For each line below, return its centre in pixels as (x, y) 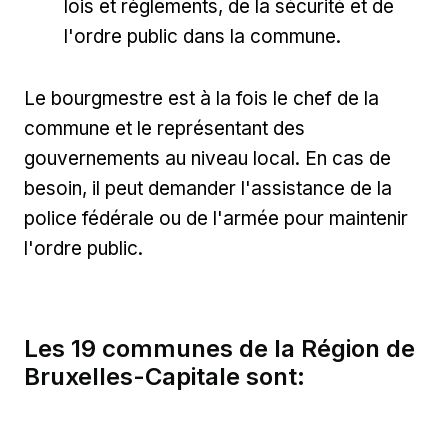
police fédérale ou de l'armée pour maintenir (216, 219)
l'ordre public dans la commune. (205, 37)
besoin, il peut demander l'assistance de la (208, 189)
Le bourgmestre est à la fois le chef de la (201, 99)
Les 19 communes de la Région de (219, 349)
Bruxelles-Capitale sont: (164, 377)
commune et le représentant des (164, 129)
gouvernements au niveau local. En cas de (207, 159)
